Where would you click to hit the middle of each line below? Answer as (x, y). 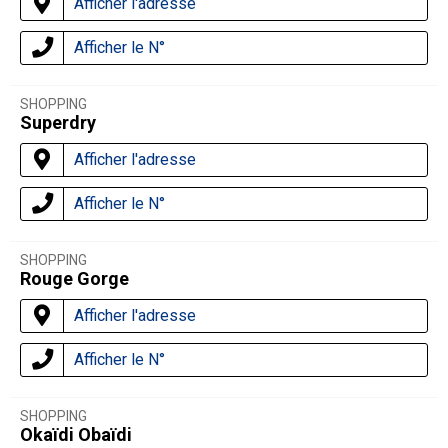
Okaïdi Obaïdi (76, 435)
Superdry (58, 123)
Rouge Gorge (74, 279)
